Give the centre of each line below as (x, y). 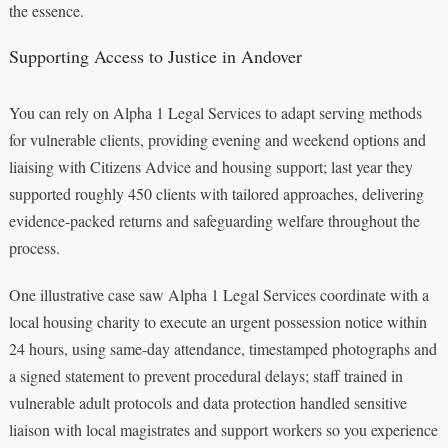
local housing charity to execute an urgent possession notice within (217, 322)
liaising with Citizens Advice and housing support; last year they (210, 167)
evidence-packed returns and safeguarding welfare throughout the (214, 221)
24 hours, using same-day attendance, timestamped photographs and (222, 349)
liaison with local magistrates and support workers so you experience (223, 430)
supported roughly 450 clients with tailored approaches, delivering (216, 194)
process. (34, 248)
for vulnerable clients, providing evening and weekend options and (217, 140)
